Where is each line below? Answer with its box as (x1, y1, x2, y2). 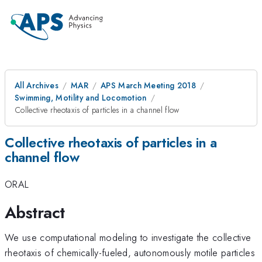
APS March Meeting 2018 (100, 80, 196, 91)
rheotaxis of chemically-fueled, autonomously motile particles (5, 245, 255, 260)
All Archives (15, 80, 58, 91)
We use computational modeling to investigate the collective (5, 230, 251, 244)
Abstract (5, 200, 65, 225)
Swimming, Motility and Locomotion (15, 92, 147, 104)
